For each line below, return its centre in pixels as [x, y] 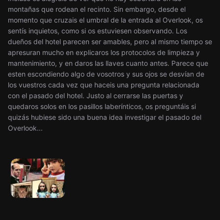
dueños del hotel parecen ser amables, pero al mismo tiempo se [110, 41]
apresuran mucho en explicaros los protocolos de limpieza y [104, 52]
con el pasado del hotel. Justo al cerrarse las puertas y [96, 96]
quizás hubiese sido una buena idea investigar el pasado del [105, 117]
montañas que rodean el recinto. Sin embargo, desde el [97, 9]
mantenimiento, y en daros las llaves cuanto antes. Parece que [108, 63]
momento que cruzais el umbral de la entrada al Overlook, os [105, 20]
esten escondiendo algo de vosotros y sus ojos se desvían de [106, 74]
